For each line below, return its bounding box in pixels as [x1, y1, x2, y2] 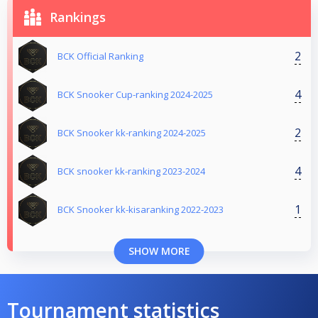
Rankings [50, 9, 106, 26]
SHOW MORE [128, 244, 190, 258]
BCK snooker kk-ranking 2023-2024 [57, 165, 205, 178]
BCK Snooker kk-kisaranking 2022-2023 [57, 203, 224, 216]
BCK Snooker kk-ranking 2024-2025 [57, 126, 206, 140]
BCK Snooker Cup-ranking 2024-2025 [57, 88, 213, 102]
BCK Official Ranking [57, 50, 143, 63]
